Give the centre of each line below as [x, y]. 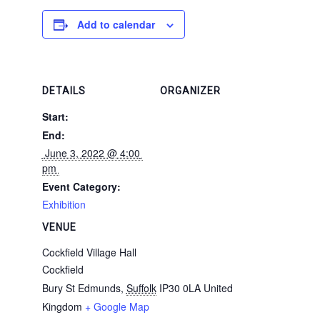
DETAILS [64, 91]
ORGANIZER [190, 91]
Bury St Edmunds [81, 288]
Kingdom [62, 306]
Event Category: [81, 186]
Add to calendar [116, 24]
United [218, 288]
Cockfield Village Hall [89, 252]
